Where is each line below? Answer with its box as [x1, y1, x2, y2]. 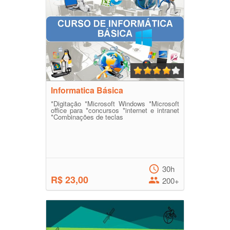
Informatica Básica [51, 84, 123, 96]
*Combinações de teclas [51, 112, 123, 122]
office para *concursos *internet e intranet [51, 105, 179, 115]
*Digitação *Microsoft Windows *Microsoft [51, 99, 179, 108]
